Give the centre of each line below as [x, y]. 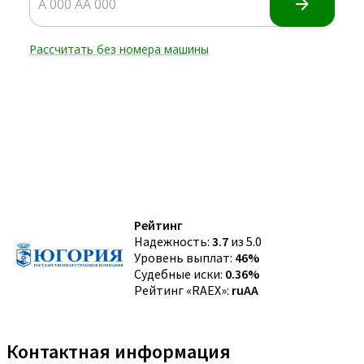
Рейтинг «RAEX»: [183, 290]
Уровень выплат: [184, 257]
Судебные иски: [180, 273]
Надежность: [173, 241]
